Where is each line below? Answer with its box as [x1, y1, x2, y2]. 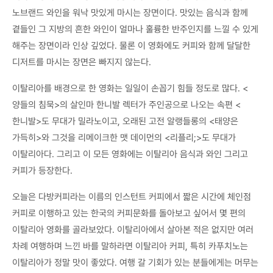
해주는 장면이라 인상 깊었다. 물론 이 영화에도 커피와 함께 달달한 [12, 40, 250, 51]
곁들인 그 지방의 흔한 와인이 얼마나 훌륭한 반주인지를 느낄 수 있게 [12, 23, 258, 35]
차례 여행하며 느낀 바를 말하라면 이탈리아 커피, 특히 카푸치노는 [12, 240, 248, 252]
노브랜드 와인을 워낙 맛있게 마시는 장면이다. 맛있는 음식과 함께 [12, 7, 248, 18]
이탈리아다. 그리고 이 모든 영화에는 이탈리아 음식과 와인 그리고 [12, 148, 248, 160]
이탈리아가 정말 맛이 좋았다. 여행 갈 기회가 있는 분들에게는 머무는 [12, 257, 258, 268]
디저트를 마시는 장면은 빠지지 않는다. [12, 56, 151, 68]
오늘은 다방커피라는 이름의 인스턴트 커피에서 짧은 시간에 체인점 [12, 191, 251, 202]
